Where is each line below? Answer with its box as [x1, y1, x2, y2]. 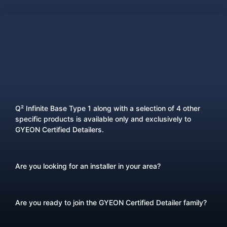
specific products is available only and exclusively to [15, 115, 191, 124]
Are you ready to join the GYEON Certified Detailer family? [15, 198, 207, 207]
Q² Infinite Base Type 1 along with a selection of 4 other [15, 104, 200, 113]
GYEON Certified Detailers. [15, 125, 104, 134]
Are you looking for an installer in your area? [15, 162, 161, 171]
